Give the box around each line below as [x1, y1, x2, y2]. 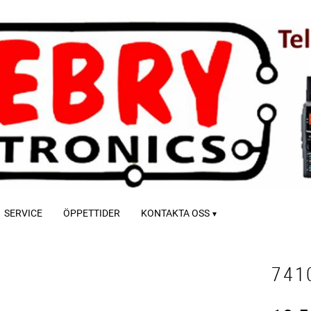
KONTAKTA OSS [141, 206, 210, 219]
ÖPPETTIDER [63, 206, 120, 219]
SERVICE [4, 206, 42, 219]
